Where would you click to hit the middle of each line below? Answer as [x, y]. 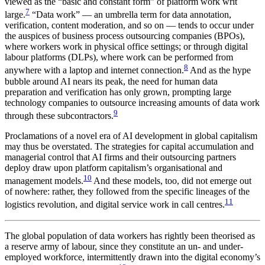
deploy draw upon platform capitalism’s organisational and [114, 167]
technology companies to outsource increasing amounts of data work [132, 102]
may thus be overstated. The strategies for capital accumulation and [129, 146]
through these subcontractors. [59, 115]
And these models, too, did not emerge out [172, 181]
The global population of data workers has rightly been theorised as [130, 235]
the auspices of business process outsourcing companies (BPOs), [125, 36]
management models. [44, 181]
